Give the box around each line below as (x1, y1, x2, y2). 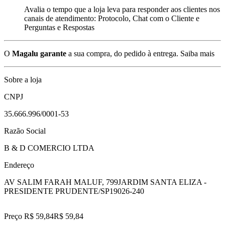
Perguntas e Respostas (24, 23, 94, 32)
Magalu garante (12, 49, 66, 58)
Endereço (4, 160, 34, 169)
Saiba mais (180, 49, 214, 58)
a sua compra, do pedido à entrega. (66, 49, 178, 58)
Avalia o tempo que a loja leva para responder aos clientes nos (24, 5, 220, 14)
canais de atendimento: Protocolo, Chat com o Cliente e (24, 14, 199, 23)
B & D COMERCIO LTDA (4, 143, 94, 152)
